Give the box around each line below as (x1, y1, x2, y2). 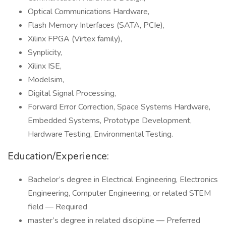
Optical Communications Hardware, (28, 6, 149, 17)
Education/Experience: (8, 149, 109, 163)
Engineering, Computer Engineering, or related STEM (28, 188, 211, 199)
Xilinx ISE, (28, 61, 62, 72)
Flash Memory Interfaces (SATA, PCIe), (28, 20, 164, 31)
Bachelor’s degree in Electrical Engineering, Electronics (28, 174, 218, 185)
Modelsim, (28, 74, 64, 85)
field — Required (28, 201, 87, 212)
